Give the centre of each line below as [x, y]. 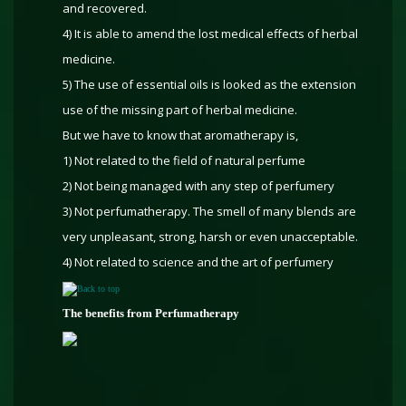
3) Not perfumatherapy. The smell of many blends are [209, 211]
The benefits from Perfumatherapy [151, 313]
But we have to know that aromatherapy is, [180, 135]
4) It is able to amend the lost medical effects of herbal [210, 34]
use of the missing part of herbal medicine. [180, 110]
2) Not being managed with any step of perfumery [198, 186]
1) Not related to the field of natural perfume [184, 160]
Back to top [98, 289]
